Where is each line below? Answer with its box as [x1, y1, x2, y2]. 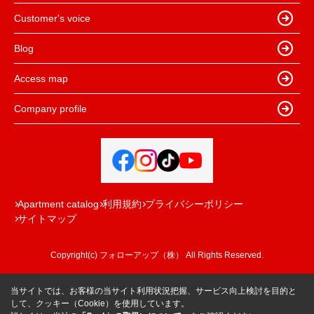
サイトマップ [18, 213, 76, 225]
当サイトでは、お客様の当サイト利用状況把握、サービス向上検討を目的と [11, 286, 296, 296]
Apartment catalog [18, 198, 99, 210]
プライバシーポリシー [145, 198, 243, 210]
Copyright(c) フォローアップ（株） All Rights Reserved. [50, 250, 264, 261]
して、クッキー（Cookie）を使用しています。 [11, 299, 189, 308]
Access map [14, 72, 68, 84]
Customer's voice [14, 12, 90, 24]
